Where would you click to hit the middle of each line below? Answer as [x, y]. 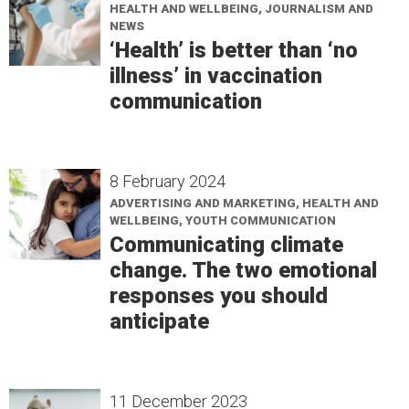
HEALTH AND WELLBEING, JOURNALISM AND [241, 9]
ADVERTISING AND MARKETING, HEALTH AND [244, 203]
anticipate [159, 321]
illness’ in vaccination [216, 76]
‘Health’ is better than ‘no [234, 50]
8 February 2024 [168, 181]
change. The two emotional [243, 270]
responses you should [219, 296]
